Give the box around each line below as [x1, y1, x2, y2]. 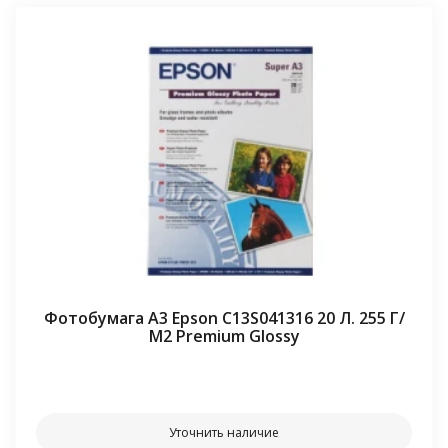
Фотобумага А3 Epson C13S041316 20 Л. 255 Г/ [43, 306, 405, 329]
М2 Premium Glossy [148, 324, 300, 347]
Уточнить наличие [169, 423, 279, 441]
